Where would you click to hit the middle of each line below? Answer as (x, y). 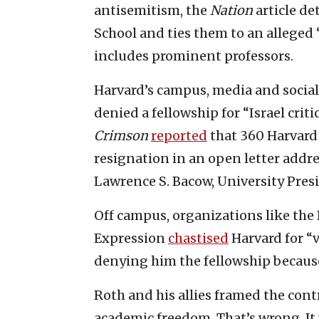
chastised (198, 238)
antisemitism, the (152, 10)
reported (179, 135)
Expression (131, 238)
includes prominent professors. (194, 56)
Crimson (121, 135)
